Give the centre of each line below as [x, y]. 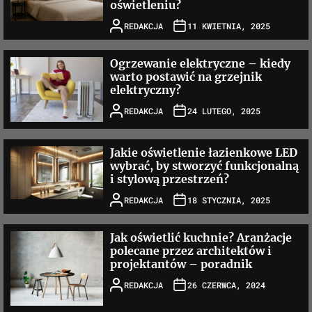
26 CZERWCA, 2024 [226, 284]
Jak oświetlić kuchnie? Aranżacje [201, 238]
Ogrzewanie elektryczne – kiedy [200, 64]
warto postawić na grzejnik [186, 77]
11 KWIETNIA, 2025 [228, 25]
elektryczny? [145, 90]
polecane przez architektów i [190, 251]
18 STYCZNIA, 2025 [228, 200]
